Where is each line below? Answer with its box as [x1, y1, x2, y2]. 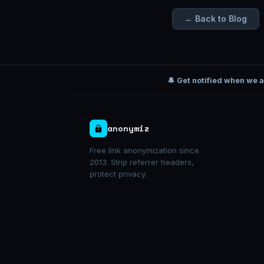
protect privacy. [90, 169, 147, 179]
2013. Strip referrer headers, [90, 157, 194, 167]
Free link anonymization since [90, 146, 199, 156]
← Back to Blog [184, 14, 247, 24]
